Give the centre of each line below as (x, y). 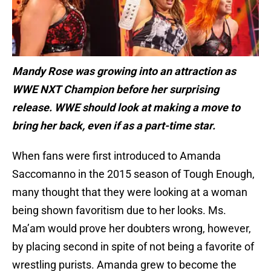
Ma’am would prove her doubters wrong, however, (132, 229)
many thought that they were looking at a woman (130, 192)
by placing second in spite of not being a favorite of (133, 247)
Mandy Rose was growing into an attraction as (124, 71)
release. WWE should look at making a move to (126, 108)
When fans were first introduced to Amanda (116, 156)
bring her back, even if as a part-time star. (114, 126)
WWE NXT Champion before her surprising (116, 90)
